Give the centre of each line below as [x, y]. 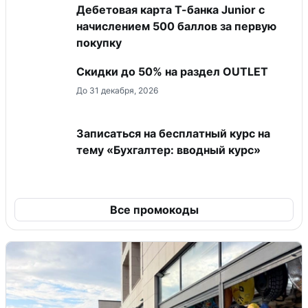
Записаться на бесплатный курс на [173, 134]
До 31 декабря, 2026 [117, 91]
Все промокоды [154, 210]
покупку [99, 43]
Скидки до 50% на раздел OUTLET [172, 72]
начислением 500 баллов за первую [176, 26]
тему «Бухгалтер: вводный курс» [168, 150]
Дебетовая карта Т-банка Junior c [170, 10]
